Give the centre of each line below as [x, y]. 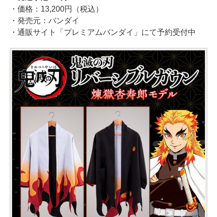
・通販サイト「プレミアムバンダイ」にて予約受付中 [103, 32]
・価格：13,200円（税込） [56, 9]
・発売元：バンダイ [45, 20]
